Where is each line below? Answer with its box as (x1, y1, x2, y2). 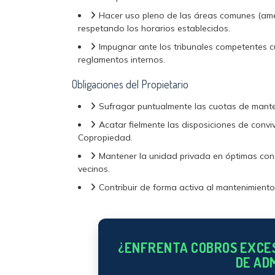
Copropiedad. (78, 132, 133, 143)
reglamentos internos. (78, 54, 165, 65)
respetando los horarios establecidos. (78, 23, 230, 34)
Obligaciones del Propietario (72, 77, 188, 91)
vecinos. (78, 163, 110, 174)
